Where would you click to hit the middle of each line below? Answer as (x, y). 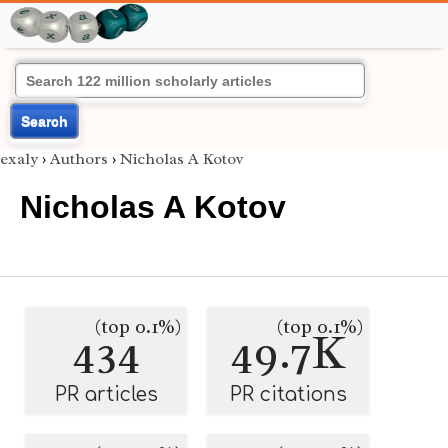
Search (44, 121)
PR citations (288, 394)
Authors (79, 159)
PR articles (106, 394)
